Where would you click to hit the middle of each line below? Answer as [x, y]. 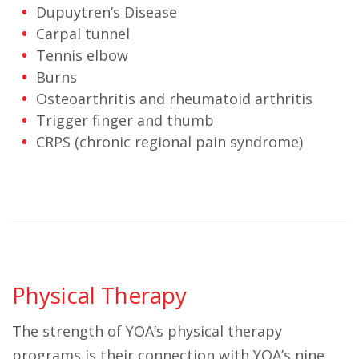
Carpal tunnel [83, 34]
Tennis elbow [82, 55]
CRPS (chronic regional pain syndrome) [169, 142]
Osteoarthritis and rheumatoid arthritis [174, 99]
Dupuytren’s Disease [107, 12]
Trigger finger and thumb [125, 120]
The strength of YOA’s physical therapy [147, 331]
